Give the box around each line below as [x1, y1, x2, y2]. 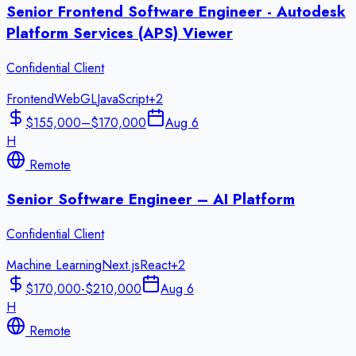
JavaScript [97, 89, 149, 108]
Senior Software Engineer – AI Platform [6, 188, 295, 211]
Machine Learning [6, 255, 102, 274]
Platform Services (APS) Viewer [6, 21, 233, 44]
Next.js [102, 255, 140, 274]
